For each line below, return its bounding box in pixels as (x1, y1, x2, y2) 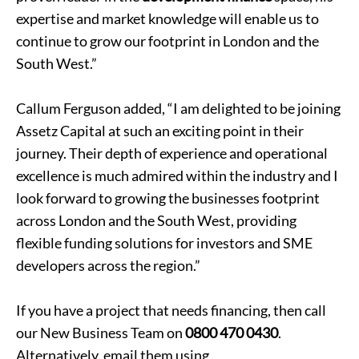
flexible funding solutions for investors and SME (16, 234, 313, 252)
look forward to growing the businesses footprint (16, 189, 320, 207)
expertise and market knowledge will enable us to (16, 10, 319, 27)
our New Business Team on (16, 324, 185, 341)
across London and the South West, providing (16, 212, 296, 229)
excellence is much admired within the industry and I (16, 167, 338, 184)
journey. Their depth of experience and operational (16, 144, 328, 162)
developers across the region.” (16, 256, 200, 274)
